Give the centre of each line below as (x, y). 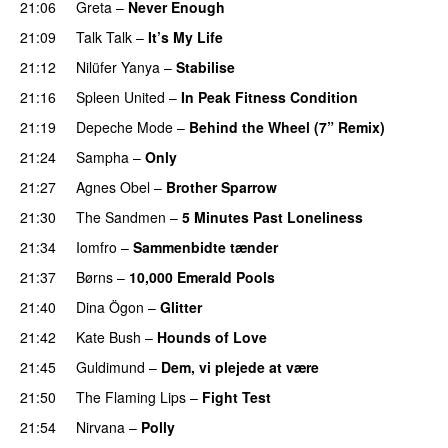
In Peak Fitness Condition (269, 96)
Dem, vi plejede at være (240, 366)
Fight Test (236, 396)
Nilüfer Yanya (118, 66)
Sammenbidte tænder (205, 246)
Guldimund (110, 366)
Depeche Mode (124, 126)
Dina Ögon (110, 306)
